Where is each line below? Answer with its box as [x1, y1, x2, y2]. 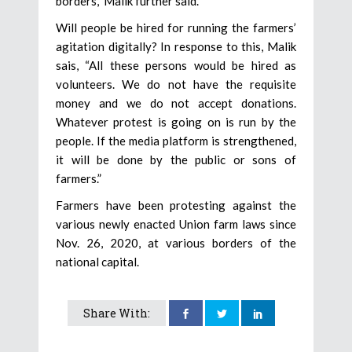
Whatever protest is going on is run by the [56, 115, 296, 130]
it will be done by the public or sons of [56, 152, 296, 167]
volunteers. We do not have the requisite [56, 77, 296, 92]
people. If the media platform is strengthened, [56, 134, 296, 148]
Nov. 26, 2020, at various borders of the [56, 236, 296, 251]
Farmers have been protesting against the [56, 198, 296, 213]
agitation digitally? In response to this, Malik [56, 39, 296, 54]
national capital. [56, 255, 139, 269]
